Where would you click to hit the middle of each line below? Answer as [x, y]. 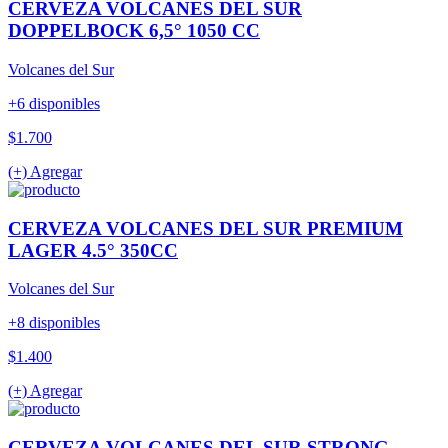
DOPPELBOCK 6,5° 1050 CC [134, 31]
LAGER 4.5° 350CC [93, 250]
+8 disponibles [54, 323]
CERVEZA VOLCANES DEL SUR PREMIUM [205, 228]
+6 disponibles [54, 103]
